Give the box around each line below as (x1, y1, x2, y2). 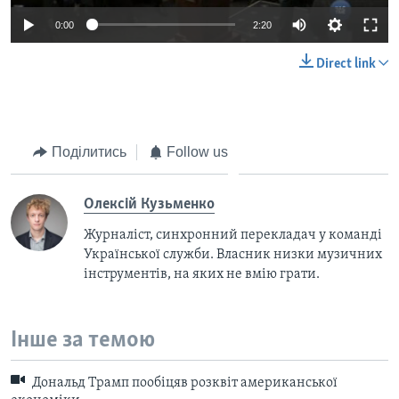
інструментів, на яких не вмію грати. (84, 267, 320, 282)
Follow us (167, 143, 228, 159)
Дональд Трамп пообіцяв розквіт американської (29, 376, 338, 391)
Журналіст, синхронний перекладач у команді (84, 228, 382, 243)
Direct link (316, 56, 376, 71)
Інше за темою (11, 329, 155, 354)
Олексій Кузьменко (84, 196, 215, 214)
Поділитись (51, 143, 126, 159)
